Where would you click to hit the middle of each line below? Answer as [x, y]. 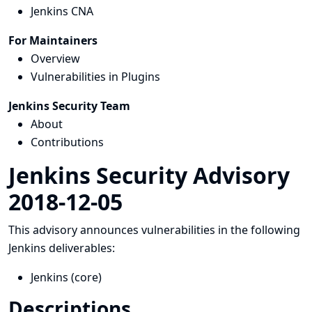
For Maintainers [53, 40]
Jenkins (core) [66, 277]
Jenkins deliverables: [62, 248]
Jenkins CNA [62, 11]
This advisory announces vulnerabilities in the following [154, 230]
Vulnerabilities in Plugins [95, 77]
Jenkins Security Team [69, 106]
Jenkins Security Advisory [149, 175]
